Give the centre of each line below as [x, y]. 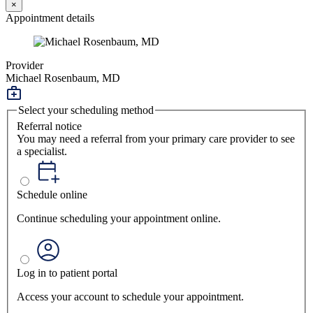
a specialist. [42, 152]
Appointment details [50, 17]
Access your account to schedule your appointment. [130, 297]
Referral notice [49, 126]
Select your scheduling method [86, 110]
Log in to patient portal [67, 273]
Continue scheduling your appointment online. [119, 219]
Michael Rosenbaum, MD [63, 78]
